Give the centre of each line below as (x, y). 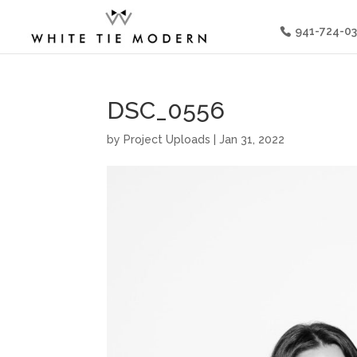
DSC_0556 (166, 110)
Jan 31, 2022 (252, 139)
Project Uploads (167, 139)
